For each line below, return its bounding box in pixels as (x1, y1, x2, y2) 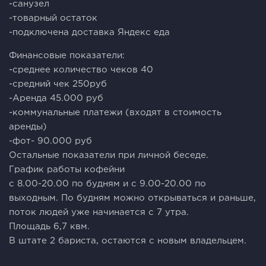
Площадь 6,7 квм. (9, 222, 90, 230)
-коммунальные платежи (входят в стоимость (9, 108, 221, 116)
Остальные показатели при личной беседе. (9, 151, 208, 159)
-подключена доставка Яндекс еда (9, 28, 170, 36)
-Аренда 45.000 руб (9, 94, 103, 102)
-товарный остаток (9, 14, 97, 22)
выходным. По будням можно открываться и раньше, (9, 194, 256, 202)
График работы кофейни (9, 165, 125, 173)
